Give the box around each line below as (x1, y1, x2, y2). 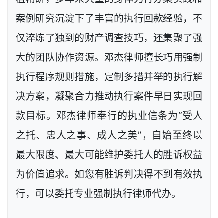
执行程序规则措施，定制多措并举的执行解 (16, 71, 202, 83)
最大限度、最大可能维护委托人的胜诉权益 (16, 149, 202, 161)
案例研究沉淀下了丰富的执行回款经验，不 (16, 13, 202, 25)
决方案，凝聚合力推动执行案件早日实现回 (16, 91, 202, 103)
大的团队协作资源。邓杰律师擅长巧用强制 (16, 52, 202, 64)
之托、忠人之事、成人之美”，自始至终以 (16, 129, 202, 142)
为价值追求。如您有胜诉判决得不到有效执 (16, 168, 202, 181)
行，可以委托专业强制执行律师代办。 (16, 188, 181, 200)
